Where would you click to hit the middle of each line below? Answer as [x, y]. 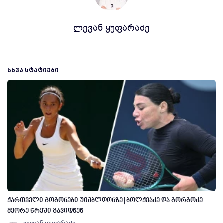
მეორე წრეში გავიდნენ [45, 211]
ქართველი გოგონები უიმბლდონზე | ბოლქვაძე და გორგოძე [105, 200]
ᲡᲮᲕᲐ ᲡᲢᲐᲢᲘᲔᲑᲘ [33, 70]
